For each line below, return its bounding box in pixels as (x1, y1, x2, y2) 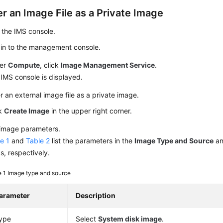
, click (40, 60, 61, 69)
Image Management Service (61, 60, 155, 69)
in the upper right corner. (49, 106, 132, 115)
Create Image (4, 106, 50, 115)
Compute (8, 60, 40, 69)
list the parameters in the (50, 136, 135, 145)
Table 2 (26, 136, 50, 145)
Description (76, 191, 116, 200)
